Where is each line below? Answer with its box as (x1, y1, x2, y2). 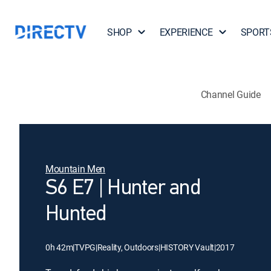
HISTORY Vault (160, 241, 215, 253)
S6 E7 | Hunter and (45, 178, 201, 200)
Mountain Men (45, 162, 106, 175)
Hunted (45, 204, 106, 226)
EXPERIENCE (159, 25, 213, 39)
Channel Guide (200, 87, 261, 101)
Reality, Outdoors (97, 241, 158, 253)
